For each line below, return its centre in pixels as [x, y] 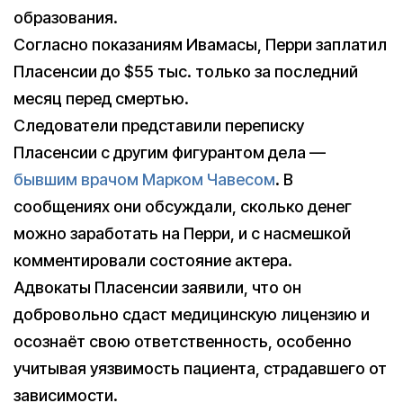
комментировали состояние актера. [153, 261]
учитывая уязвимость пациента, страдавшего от [200, 369]
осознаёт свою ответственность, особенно [183, 342]
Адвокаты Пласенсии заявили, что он [157, 288]
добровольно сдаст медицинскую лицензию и [192, 315]
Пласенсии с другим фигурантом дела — [170, 153]
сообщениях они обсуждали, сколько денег [183, 207]
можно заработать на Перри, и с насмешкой [182, 234]
